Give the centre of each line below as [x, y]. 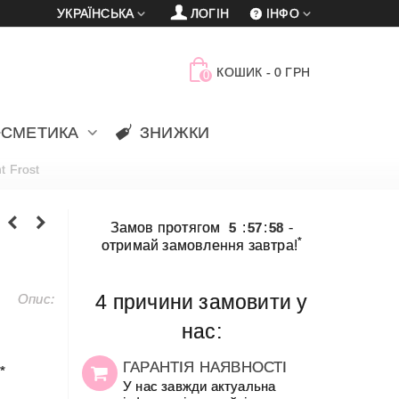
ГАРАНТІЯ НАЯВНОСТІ [205, 367]
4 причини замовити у [202, 302]
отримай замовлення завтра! [199, 245]
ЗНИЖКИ [175, 133]
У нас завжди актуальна [199, 386]
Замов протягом [167, 228]
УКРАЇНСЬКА [96, 13]
